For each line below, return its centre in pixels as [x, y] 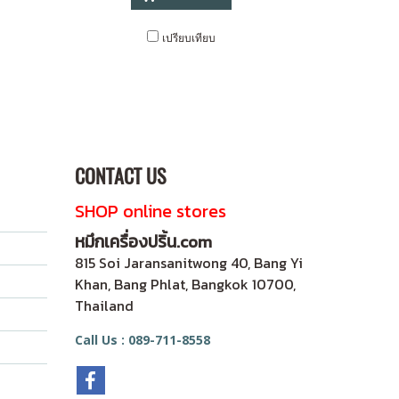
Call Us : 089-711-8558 [142, 340]
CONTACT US [120, 176]
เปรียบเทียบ [189, 38]
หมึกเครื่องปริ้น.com [143, 242]
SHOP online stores [150, 211]
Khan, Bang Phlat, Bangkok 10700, [185, 284]
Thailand [104, 305]
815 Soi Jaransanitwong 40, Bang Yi [188, 263]
